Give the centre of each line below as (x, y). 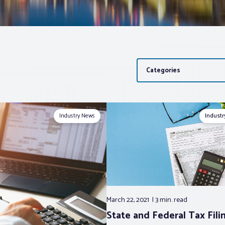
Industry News (77, 116)
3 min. (164, 200)
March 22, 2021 (128, 200)
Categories (155, 64)
